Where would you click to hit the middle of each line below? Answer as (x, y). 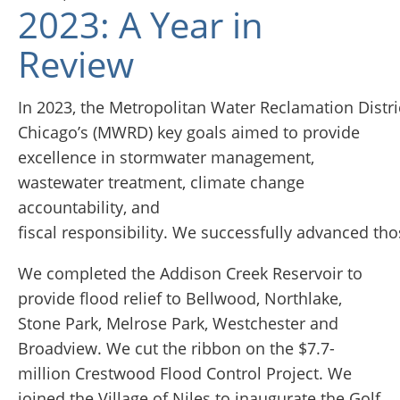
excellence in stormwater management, (166, 158)
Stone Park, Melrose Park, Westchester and (178, 324)
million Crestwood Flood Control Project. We (185, 374)
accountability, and (89, 208)
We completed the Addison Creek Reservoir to (190, 274)
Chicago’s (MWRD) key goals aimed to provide (189, 133)
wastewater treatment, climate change (161, 183)
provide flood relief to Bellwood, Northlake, (180, 299)
